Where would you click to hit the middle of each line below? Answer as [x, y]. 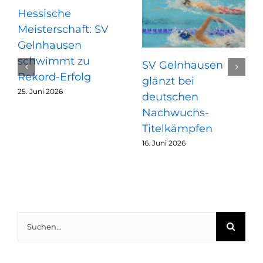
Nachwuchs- [175, 112]
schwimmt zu [54, 61]
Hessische [44, 13]
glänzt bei [168, 81]
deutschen [170, 97]
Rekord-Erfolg [54, 77]
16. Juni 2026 [163, 143]
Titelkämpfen [177, 128]
